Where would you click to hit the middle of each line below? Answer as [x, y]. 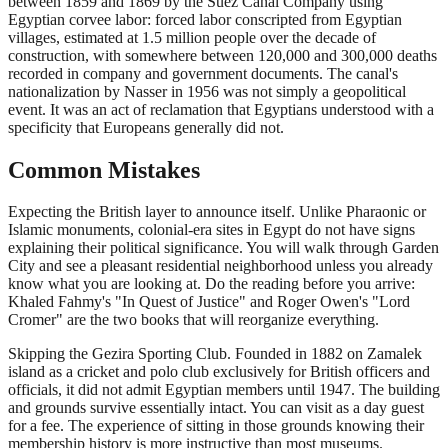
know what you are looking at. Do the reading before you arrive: [211, 284]
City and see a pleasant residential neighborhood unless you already [220, 266]
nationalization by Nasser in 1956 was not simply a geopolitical [207, 91]
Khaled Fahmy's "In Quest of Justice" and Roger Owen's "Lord [209, 302]
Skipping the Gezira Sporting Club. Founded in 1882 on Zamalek [215, 354]
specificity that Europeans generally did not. [146, 127]
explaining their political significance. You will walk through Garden [223, 248]
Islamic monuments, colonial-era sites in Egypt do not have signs [211, 230]
